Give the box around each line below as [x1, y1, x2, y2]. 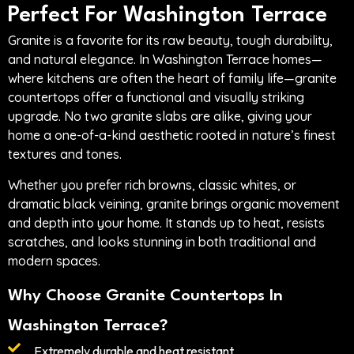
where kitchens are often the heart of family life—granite [8, 70, 337, 87]
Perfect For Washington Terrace [8, 5, 327, 28]
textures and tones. [8, 146, 122, 163]
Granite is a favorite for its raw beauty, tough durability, [8, 32, 333, 49]
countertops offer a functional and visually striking [8, 89, 304, 106]
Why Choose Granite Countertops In [8, 288, 283, 305]
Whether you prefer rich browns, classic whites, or [8, 176, 296, 193]
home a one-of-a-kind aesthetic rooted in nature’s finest [8, 127, 336, 144]
